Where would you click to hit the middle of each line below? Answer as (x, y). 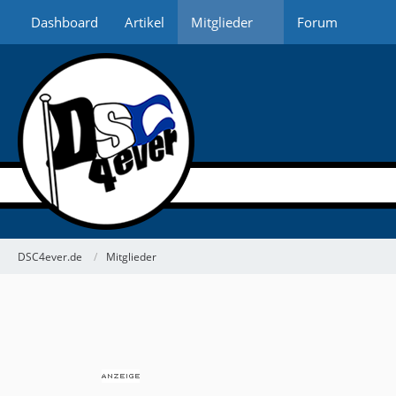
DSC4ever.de (50, 256)
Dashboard (65, 22)
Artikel (145, 22)
